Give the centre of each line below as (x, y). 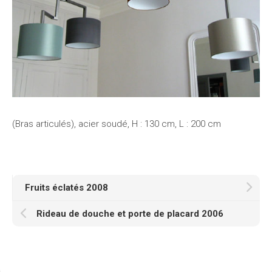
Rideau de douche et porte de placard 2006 (130, 213)
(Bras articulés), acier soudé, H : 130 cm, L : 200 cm (117, 124)
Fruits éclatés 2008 (66, 187)
